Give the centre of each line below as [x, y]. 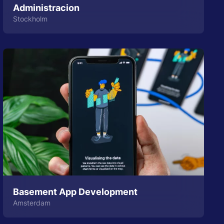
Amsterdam [32, 202]
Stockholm [30, 18]
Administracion [46, 7]
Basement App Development [75, 191]
